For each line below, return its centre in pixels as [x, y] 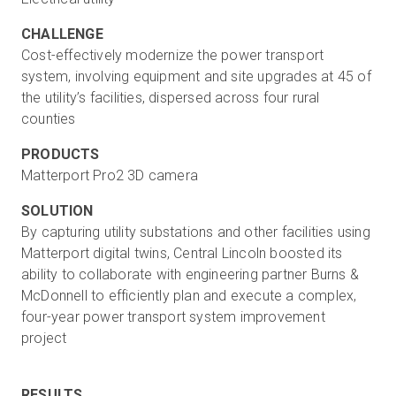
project [46, 338]
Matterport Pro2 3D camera [110, 175]
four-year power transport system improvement [173, 317]
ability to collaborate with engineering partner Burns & [190, 274]
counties [49, 119]
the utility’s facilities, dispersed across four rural [171, 98]
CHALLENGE [62, 34]
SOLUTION [57, 211]
